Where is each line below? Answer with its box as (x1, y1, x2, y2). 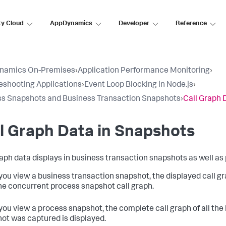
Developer (119, 20, 149, 27)
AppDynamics (50, 20, 92, 27)
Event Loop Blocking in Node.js (84, 81, 193, 89)
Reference (176, 20, 207, 27)
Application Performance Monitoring (78, 67, 210, 75)
